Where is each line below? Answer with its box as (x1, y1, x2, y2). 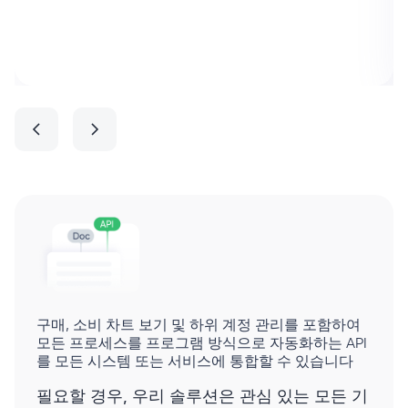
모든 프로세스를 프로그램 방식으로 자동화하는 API (36, 337, 367, 352)
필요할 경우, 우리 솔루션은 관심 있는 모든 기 (36, 389, 368, 406)
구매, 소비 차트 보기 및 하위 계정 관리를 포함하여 (36, 319, 361, 334)
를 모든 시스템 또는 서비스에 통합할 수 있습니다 (36, 355, 353, 371)
